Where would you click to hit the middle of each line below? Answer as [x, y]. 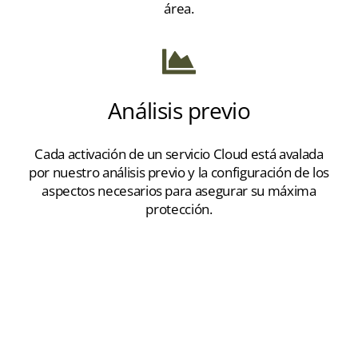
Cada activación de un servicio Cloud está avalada [179, 153]
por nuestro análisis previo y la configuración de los [179, 172]
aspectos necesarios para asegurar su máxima [179, 190]
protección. [179, 209]
